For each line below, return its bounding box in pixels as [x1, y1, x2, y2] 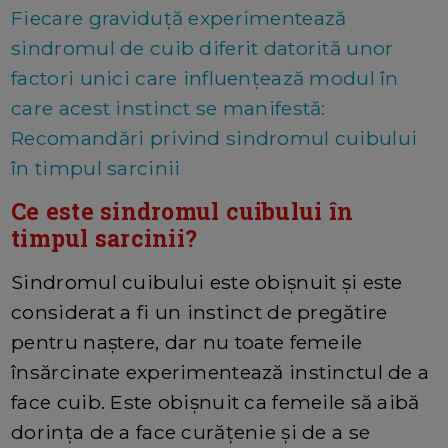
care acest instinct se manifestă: [11, 96, 326, 121]
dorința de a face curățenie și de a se [11, 420, 371, 445]
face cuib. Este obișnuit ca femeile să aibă [11, 390, 420, 415]
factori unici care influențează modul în [11, 66, 399, 91]
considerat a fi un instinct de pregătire [11, 300, 388, 325]
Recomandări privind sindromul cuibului [11, 126, 418, 151]
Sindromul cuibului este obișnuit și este [11, 270, 403, 295]
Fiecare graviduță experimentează [11, 6, 347, 31]
